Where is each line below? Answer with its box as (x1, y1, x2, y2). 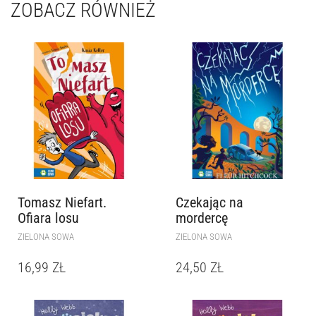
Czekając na (176, 194, 243, 211)
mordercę (176, 209, 228, 226)
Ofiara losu (18, 209, 79, 226)
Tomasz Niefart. (18, 194, 107, 211)
